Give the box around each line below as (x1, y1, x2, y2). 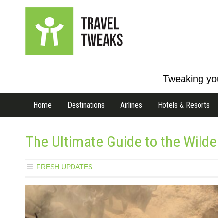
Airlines (120, 100, 142, 109)
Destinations (67, 100, 105, 109)
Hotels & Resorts (158, 100, 210, 109)
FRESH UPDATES (36, 163, 92, 171)
